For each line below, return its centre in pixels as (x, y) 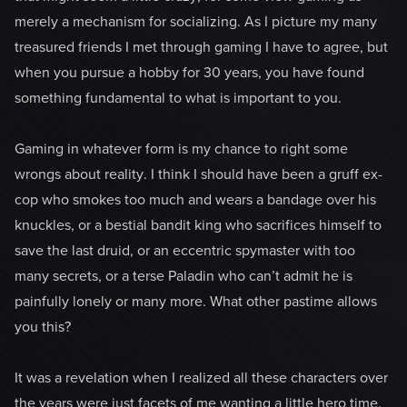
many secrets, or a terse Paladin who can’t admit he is (184, 277)
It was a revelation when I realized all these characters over (201, 378)
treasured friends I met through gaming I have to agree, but (201, 48)
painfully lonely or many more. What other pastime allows (196, 302)
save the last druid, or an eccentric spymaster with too (185, 251)
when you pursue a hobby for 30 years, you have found (189, 73)
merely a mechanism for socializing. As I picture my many (196, 22)
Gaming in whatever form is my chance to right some (181, 149)
